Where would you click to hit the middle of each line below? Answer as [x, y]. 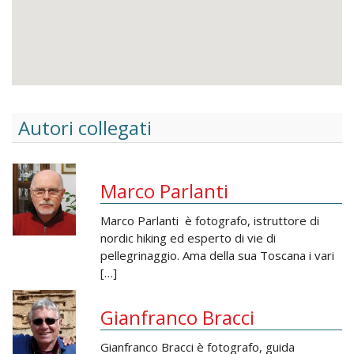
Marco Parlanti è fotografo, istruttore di [210, 221]
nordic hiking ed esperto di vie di [188, 238]
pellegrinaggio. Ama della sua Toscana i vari [217, 256]
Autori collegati [85, 128]
